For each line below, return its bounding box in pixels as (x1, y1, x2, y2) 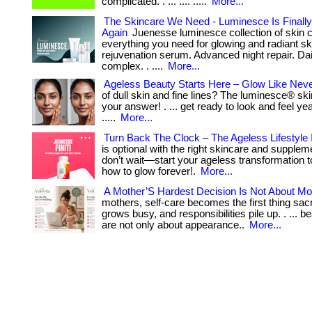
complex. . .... (102, 61, 166, 72)
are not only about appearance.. (102, 219, 247, 231)
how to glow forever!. (102, 166, 198, 177)
